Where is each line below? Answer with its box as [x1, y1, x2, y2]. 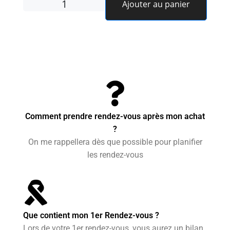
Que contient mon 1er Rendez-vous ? [23, 210, 159, 221]
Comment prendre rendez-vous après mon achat [25, 111, 205, 122]
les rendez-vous [87, 150, 143, 160]
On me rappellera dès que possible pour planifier [28, 137, 202, 147]
